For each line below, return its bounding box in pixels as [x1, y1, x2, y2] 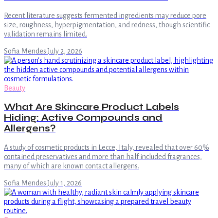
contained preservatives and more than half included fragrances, [4, 152, 202, 161]
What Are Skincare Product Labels [4, 102, 179, 113]
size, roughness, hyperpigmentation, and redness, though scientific [4, 20, 210, 29]
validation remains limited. [4, 30, 87, 38]
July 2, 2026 [48, 47, 82, 55]
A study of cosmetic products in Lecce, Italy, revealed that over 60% [4, 143, 209, 151]
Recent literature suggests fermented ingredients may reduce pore [4, 11, 206, 19]
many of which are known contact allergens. [4, 162, 139, 170]
